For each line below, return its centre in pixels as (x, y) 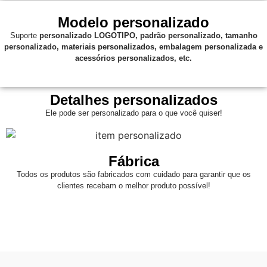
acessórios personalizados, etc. (133, 58)
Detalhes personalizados (133, 100)
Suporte (24, 36)
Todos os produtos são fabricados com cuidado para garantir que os (133, 174)
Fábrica (133, 161)
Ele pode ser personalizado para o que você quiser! (133, 113)
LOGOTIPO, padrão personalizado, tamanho (176, 36)
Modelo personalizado (133, 23)
